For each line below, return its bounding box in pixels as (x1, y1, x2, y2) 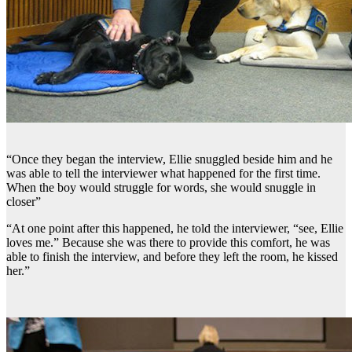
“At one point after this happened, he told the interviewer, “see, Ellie (6, 221, 343, 235)
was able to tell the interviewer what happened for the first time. (6, 166, 321, 180)
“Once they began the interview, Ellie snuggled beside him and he (6, 152, 332, 166)
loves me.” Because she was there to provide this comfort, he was (6, 235, 330, 249)
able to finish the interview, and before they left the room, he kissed (6, 249, 338, 263)
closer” (6, 194, 41, 208)
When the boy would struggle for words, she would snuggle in (6, 180, 316, 194)
